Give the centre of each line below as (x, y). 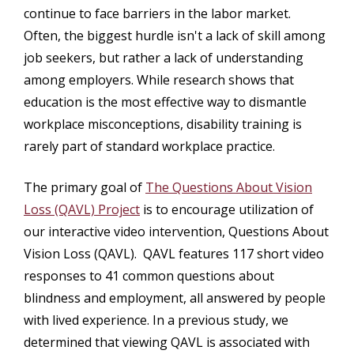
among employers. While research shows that (159, 79)
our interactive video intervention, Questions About (176, 232)
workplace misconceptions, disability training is (163, 124)
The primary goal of (85, 188)
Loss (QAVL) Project (82, 210)
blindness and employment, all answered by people (175, 298)
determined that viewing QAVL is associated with (167, 343)
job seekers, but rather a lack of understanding (164, 57)
